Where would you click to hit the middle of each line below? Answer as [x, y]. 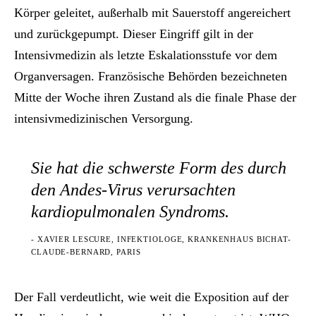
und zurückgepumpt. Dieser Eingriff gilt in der [134, 34]
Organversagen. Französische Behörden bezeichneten [151, 77]
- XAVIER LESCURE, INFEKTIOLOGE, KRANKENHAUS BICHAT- [161, 239]
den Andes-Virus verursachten [133, 190]
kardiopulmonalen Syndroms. [130, 212]
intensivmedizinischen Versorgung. [104, 119]
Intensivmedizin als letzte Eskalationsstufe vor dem [146, 55]
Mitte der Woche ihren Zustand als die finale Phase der [155, 98]
